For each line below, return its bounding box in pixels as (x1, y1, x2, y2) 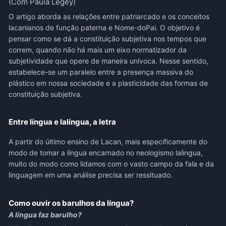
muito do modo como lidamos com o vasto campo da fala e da (8, 159, 214, 168)
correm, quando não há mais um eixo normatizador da (8, 45, 187, 54)
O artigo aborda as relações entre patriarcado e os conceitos (8, 12, 209, 21)
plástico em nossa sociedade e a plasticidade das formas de (8, 79, 208, 87)
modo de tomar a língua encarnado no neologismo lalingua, (8, 148, 203, 157)
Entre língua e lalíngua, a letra (8, 117, 116, 127)
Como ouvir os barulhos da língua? (8, 198, 134, 208)
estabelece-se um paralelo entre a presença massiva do (8, 68, 193, 76)
